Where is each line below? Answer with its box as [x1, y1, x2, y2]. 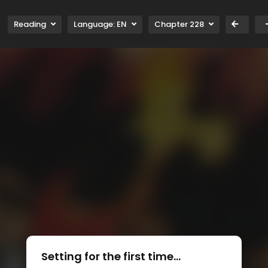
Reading [14, 19, 46, 31]
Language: [74, 19, 117, 31]
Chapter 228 [154, 19, 204, 31]
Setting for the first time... [41, 248, 181, 264]
